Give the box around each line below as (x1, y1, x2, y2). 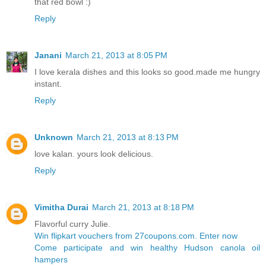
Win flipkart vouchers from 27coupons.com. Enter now (34, 230, 237, 240)
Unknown (34, 132, 73, 142)
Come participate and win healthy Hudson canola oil (34, 242, 260, 252)
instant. (34, 78, 62, 88)
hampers (34, 254, 68, 264)
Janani (34, 50, 62, 60)
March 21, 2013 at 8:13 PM (77, 132, 179, 142)
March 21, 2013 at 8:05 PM (65, 50, 167, 60)
